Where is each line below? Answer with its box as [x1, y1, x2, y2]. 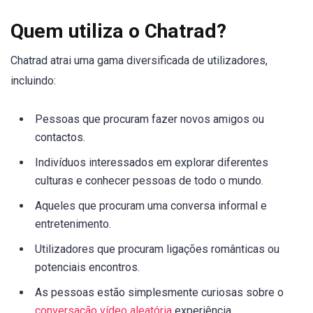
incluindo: [10, 74, 56, 88]
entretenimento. [35, 217, 111, 231]
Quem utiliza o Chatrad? [10, 20, 226, 43]
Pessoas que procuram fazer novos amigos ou [35, 112, 264, 126]
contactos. [35, 131, 85, 145]
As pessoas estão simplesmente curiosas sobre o [35, 286, 284, 300]
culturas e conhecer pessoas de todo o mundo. [35, 174, 263, 188]
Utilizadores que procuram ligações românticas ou [35, 242, 279, 256]
